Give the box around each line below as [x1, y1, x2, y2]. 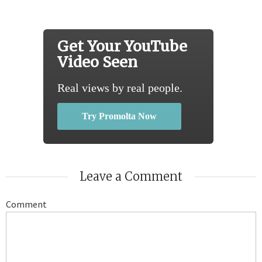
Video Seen [57, 52, 137, 71]
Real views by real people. [57, 81, 182, 94]
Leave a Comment [80, 168, 182, 184]
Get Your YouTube [57, 36, 187, 56]
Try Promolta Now [82, 111, 157, 121]
